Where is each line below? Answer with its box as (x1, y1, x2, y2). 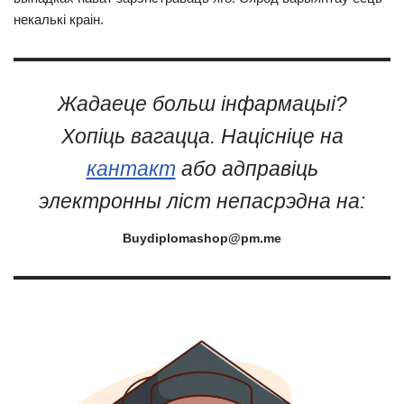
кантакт (86, 158, 176, 180)
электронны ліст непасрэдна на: (39, 190, 365, 213)
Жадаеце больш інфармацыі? (57, 93, 347, 115)
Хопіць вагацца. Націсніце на (60, 125, 344, 148)
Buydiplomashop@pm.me (123, 232, 281, 245)
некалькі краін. (14, 12, 104, 27)
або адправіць (175, 158, 318, 180)
